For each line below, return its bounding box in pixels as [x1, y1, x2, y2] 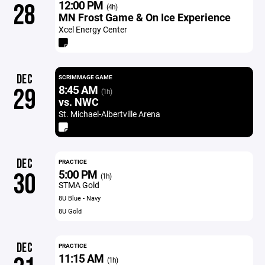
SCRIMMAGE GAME [58, 73, 112, 81]
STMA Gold [58, 179, 99, 190]
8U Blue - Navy [58, 193, 101, 202]
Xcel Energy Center [58, 24, 127, 35]
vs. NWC [58, 95, 99, 109]
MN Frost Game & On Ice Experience [58, 10, 231, 24]
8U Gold [58, 206, 82, 215]
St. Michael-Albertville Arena [58, 108, 160, 119]
